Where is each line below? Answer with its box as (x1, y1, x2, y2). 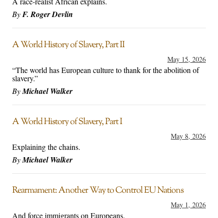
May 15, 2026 (167, 54, 206, 64)
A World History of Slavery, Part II (12, 39, 125, 52)
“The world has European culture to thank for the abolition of (12, 65, 199, 75)
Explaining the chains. (12, 142, 80, 152)
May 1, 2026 (171, 200, 206, 210)
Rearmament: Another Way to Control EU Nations (12, 184, 183, 198)
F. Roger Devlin (22, 9, 73, 20)
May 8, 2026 (171, 131, 206, 141)
